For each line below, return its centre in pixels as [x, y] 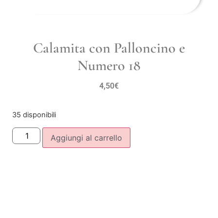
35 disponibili [34, 115]
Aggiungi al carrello [87, 137]
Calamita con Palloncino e [109, 48]
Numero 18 [109, 65]
